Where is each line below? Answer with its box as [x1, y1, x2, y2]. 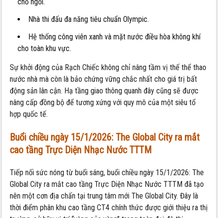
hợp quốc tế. [10, 109, 48, 119]
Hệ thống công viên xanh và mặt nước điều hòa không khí [28, 32, 201, 41]
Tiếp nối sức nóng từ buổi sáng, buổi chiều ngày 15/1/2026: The [10, 167, 204, 177]
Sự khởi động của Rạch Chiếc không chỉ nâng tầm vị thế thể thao [10, 62, 207, 72]
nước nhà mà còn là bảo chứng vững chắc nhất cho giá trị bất [10, 74, 198, 84]
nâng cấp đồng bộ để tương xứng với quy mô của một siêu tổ [10, 97, 196, 107]
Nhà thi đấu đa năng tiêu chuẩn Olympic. [28, 14, 149, 24]
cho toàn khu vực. [18, 43, 72, 53]
